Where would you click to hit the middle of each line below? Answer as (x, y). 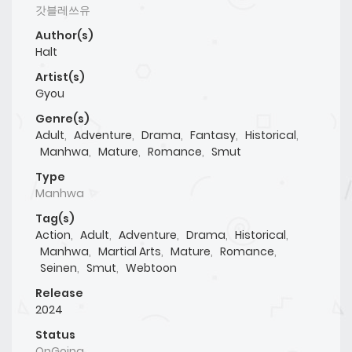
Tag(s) (55, 218)
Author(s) (64, 35)
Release (59, 293)
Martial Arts (130, 251)
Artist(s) (60, 77)
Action (53, 235)
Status (55, 334)
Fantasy (213, 135)
